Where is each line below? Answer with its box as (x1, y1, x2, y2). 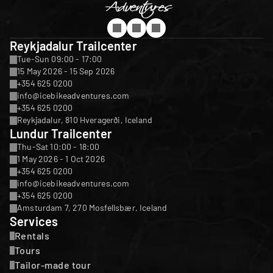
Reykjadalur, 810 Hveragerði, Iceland (17, 115, 153, 125)
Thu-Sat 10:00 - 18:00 (17, 141, 100, 152)
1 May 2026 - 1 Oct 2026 (17, 154, 105, 164)
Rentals (15, 230, 50, 241)
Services (10, 214, 58, 229)
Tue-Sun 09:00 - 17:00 (17, 54, 102, 64)
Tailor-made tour (15, 259, 91, 271)
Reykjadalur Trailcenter (10, 38, 137, 53)
